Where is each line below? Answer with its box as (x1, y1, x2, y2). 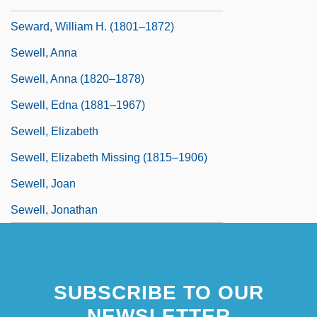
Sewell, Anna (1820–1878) (11, 72, 144, 85)
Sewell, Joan (11, 177, 76, 190)
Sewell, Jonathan (11, 203, 98, 216)
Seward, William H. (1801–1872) (11, 20, 174, 33)
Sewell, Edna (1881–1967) (11, 98, 145, 111)
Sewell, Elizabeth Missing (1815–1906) (11, 151, 207, 163)
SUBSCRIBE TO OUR (53, 281, 264, 304)
